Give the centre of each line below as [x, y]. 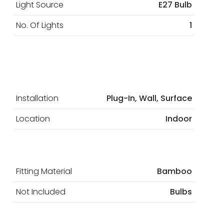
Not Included [41, 191]
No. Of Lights [40, 25]
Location [33, 118]
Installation [37, 98]
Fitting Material [44, 171]
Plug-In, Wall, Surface [149, 98]
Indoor [179, 118]
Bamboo [174, 171]
